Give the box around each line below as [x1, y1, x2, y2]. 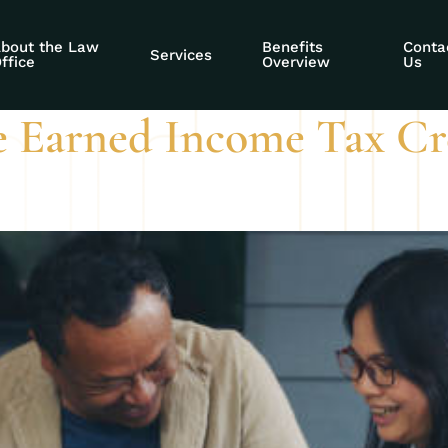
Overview [261, 53, 330, 71]
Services [149, 45, 212, 64]
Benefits [261, 38, 323, 56]
